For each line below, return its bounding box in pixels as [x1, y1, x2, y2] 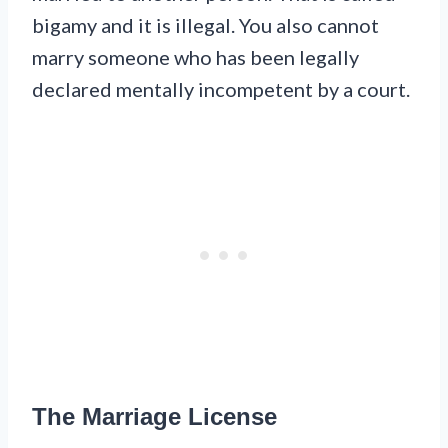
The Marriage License [32, 403, 277, 431]
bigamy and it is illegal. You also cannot [32, 13, 379, 38]
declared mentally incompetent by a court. [32, 77, 410, 102]
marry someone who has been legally [32, 45, 359, 70]
